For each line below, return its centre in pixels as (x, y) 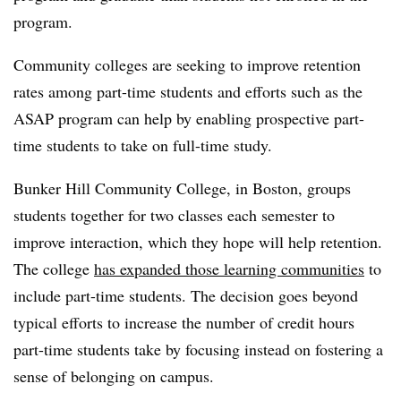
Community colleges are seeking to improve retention (187, 64)
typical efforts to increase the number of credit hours (184, 322)
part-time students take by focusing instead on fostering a (198, 349)
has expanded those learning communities (229, 268)
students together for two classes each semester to (174, 214)
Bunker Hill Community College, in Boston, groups (182, 188)
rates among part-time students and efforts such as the (188, 91)
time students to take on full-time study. (143, 145)
